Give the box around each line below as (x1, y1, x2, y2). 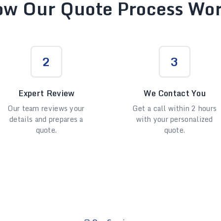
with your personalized (136, 113, 213, 125)
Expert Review (18, 87, 75, 100)
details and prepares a (9, 113, 83, 125)
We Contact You (143, 87, 206, 100)
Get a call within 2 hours (132, 103, 217, 114)
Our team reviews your (8, 103, 85, 114)
